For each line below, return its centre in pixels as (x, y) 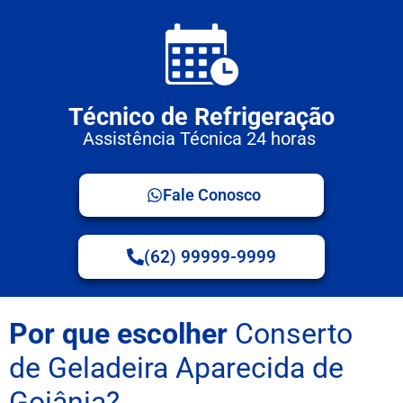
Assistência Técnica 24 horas (201, 138)
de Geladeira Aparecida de (176, 367)
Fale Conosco (212, 194)
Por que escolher (118, 333)
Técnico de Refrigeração (201, 116)
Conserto (290, 333)
